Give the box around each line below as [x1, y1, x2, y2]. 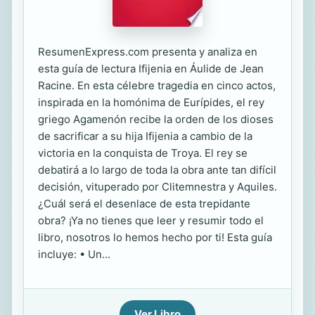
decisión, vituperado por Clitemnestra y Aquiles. [38, 180, 277, 193]
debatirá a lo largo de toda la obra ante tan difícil [38, 163, 276, 176]
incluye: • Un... [38, 247, 110, 261]
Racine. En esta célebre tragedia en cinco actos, [38, 79, 276, 92]
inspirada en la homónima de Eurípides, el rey [38, 96, 264, 109]
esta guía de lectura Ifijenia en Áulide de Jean [38, 62, 264, 75]
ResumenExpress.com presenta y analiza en [38, 45, 257, 58]
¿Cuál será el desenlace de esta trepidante [38, 197, 250, 210]
